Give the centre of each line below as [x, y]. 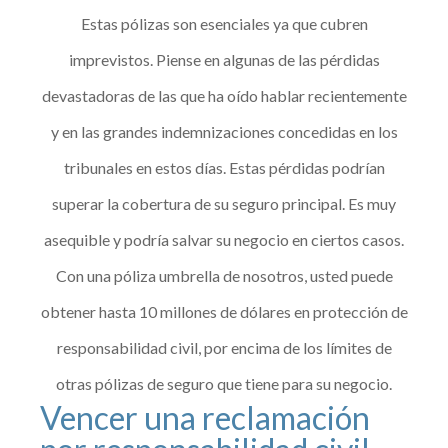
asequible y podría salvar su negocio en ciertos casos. [224, 239]
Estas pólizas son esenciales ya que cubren [224, 23]
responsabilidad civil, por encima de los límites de [224, 347]
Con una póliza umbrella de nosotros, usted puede [224, 275]
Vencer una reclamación [205, 417]
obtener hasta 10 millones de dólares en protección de [224, 311]
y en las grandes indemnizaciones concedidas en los [224, 131]
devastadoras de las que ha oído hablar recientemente [224, 95]
